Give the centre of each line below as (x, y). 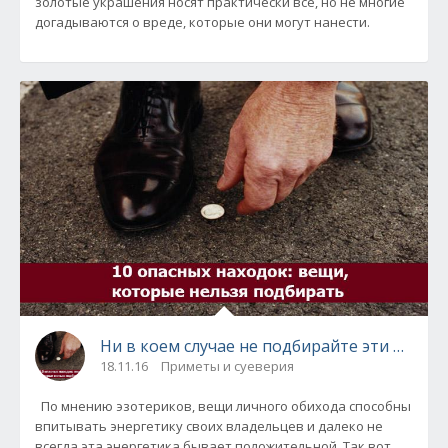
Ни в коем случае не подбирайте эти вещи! (270, 345)
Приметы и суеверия (227, 365)
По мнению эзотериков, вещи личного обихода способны (223, 405)
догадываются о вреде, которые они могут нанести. (202, 22)
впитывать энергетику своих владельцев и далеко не (209, 425)
